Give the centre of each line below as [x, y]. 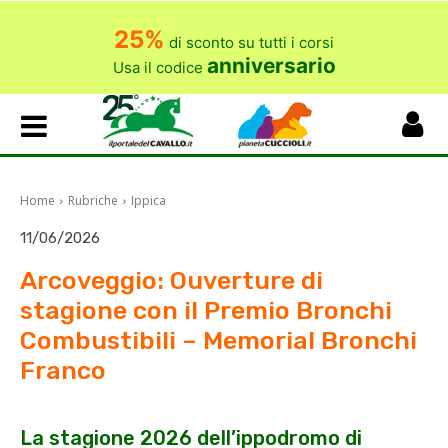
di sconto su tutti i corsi [249, 42]
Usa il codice [159, 67]
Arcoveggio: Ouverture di [171, 280]
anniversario [271, 65]
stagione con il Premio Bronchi [206, 310]
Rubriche [93, 200]
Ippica [148, 200]
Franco [63, 370]
